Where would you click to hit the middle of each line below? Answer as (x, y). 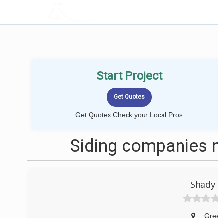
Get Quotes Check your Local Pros (129, 115)
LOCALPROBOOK (104, 12)
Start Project (129, 76)
